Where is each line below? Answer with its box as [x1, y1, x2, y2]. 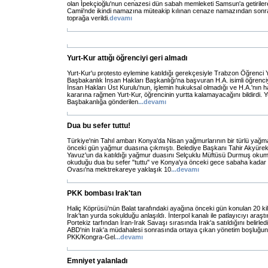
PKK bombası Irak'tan [67, 189, 141, 197]
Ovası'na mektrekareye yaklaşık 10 [67, 166, 171, 173]
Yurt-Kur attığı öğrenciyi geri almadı [67, 54, 187, 62]
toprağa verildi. [67, 14, 109, 22]
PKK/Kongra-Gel [67, 233, 115, 240]
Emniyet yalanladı [67, 257, 127, 265]
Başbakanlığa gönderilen [67, 98, 138, 105]
